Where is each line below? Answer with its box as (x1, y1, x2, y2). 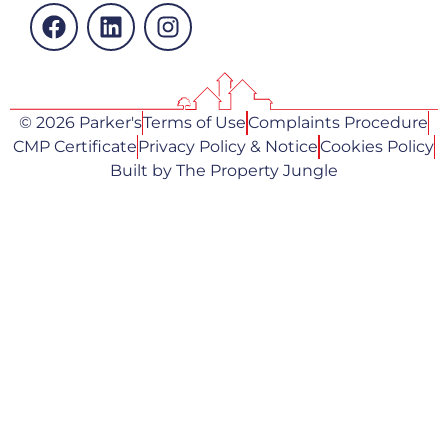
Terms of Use (143, 113, 247, 133)
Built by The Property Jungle (110, 161, 338, 181)
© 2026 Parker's (18, 113, 142, 133)
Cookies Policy (319, 137, 434, 157)
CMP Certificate (12, 137, 137, 157)
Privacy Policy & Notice (138, 137, 319, 157)
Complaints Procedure (247, 113, 428, 133)
